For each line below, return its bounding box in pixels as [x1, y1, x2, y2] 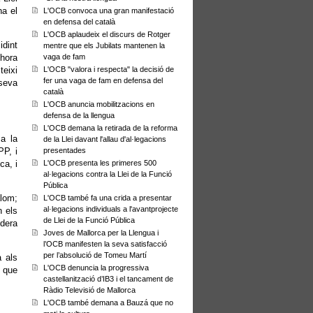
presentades [43, 146, 86, 154]
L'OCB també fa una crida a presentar [43, 194, 172, 202]
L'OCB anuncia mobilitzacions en [43, 100, 154, 108]
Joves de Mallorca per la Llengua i [43, 228, 159, 237]
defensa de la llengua [43, 111, 115, 119]
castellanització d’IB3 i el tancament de [43, 275, 173, 283]
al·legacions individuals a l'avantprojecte [43, 205, 178, 213]
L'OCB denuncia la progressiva [43, 263, 149, 272]
